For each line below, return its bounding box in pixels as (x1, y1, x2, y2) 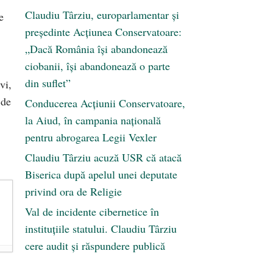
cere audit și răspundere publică (25, 238, 165, 253)
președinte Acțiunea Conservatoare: (25, 24, 182, 40)
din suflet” (25, 76, 71, 91)
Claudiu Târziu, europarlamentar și (25, 7, 179, 23)
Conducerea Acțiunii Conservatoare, (25, 96, 185, 111)
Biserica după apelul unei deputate (25, 167, 177, 182)
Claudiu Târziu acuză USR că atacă (25, 150, 182, 165)
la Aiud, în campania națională (25, 113, 161, 128)
